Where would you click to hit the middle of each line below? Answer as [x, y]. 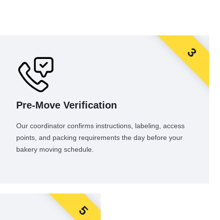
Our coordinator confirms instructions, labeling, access [100, 126]
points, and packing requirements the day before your [99, 138]
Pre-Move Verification [66, 105]
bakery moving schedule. [55, 150]
